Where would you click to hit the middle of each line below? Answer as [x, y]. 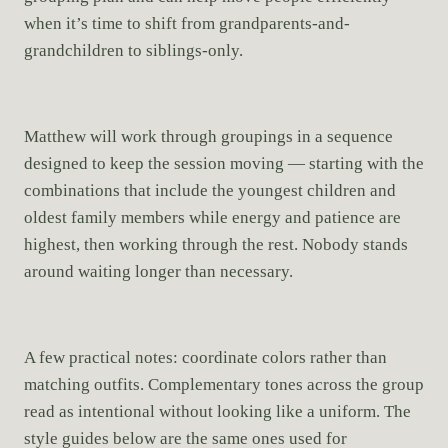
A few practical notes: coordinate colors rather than [205, 358]
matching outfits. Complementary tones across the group [224, 385]
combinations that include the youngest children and [210, 191]
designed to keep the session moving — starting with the [224, 164]
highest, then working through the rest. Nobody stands [216, 245]
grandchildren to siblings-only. [133, 51]
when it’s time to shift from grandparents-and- [187, 24]
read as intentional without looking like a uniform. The [217, 412]
